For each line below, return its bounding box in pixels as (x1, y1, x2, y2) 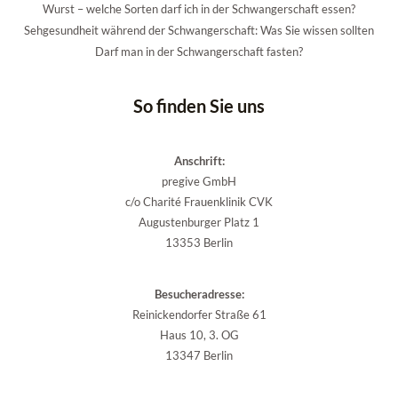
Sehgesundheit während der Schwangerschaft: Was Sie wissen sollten (24, 22, 374, 37)
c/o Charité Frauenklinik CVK (125, 194, 273, 209)
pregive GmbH (162, 173, 236, 188)
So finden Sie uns (133, 94, 265, 116)
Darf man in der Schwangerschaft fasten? (95, 44, 303, 59)
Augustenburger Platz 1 (139, 214, 259, 229)
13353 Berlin (165, 235, 233, 250)
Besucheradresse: (154, 287, 244, 302)
